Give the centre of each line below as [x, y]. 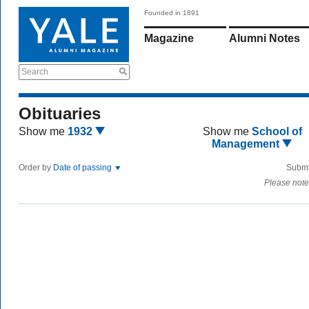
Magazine [169, 38]
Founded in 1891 [172, 13]
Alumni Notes [265, 38]
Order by [36, 168]
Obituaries [60, 113]
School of [277, 131]
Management [247, 144]
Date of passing [83, 168]
